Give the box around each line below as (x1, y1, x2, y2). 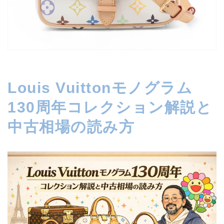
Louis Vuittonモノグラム (7, 79, 192, 96)
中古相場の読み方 (7, 118, 134, 135)
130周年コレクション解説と (7, 98, 212, 115)
